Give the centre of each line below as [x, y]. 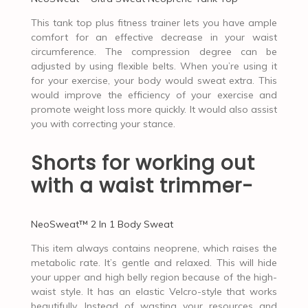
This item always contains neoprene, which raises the [154, 248]
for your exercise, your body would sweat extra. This [154, 80]
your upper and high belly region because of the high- [154, 277]
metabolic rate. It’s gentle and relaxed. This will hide [154, 262]
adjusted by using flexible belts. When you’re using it [154, 66]
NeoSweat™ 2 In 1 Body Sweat [102, 224]
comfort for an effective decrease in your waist [154, 37]
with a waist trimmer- [142, 186]
